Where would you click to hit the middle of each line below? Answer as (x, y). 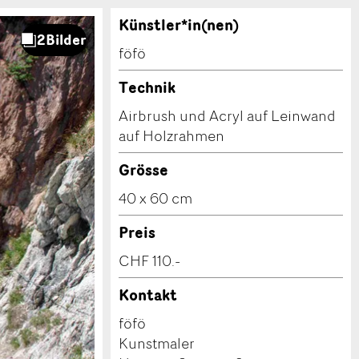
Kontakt (148, 295)
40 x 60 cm (155, 198)
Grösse (143, 170)
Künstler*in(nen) (179, 25)
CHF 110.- (149, 260)
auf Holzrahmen (171, 135)
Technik (147, 87)
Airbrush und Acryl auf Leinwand (227, 115)
